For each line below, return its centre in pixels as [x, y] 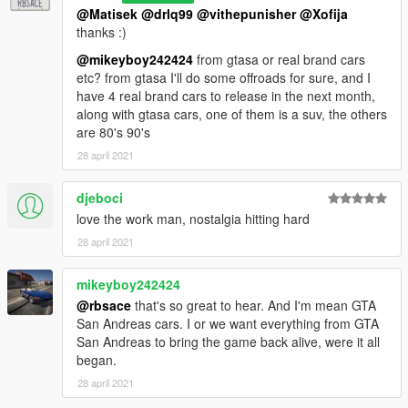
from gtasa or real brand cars [279, 60]
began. [97, 360]
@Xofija [324, 14]
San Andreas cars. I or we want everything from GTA [228, 324]
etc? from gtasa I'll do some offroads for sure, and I [224, 78]
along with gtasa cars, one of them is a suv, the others [232, 114]
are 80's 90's [113, 133]
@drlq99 [167, 14]
